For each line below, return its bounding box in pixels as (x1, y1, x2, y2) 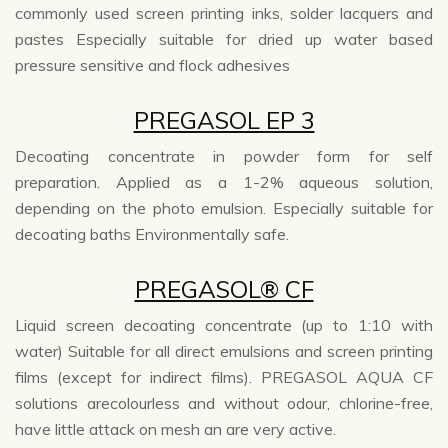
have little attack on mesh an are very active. (15, 419, 336, 440)
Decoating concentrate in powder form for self (15, 146, 433, 167)
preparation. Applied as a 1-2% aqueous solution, (15, 172, 433, 193)
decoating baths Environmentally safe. (15, 224, 289, 245)
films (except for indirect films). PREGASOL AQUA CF (15, 367, 433, 388)
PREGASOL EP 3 (133, 105, 315, 136)
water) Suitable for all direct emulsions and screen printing (15, 341, 433, 362)
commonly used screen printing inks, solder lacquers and (15, 3, 433, 24)
